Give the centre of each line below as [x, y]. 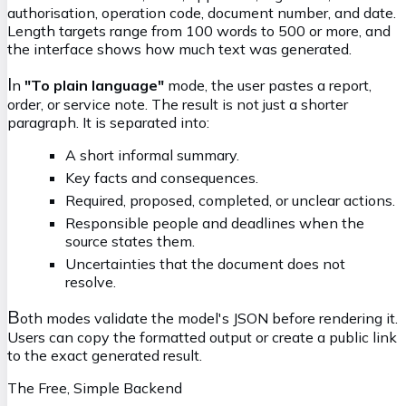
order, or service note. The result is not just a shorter [178, 104]
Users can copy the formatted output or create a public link [202, 337]
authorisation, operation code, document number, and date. [202, 12]
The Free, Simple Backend [95, 387]
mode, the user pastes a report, [268, 85]
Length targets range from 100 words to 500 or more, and [199, 30]
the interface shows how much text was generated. [179, 48]
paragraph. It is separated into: [108, 122]
